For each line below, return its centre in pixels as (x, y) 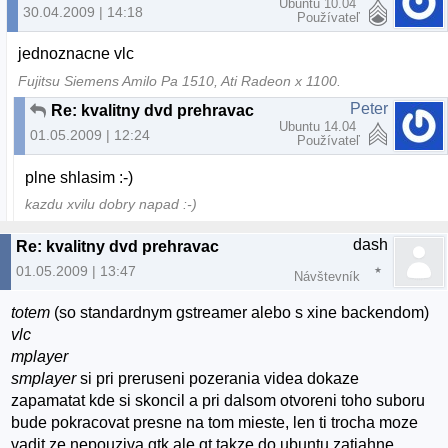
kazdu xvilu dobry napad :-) (111, 205)
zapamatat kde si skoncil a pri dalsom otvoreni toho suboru (218, 401)
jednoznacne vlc (76, 53)
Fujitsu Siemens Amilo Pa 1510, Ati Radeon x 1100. (180, 81)
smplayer (44, 379)
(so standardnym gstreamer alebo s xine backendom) (240, 313)
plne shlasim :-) (79, 177)
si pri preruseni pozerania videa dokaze (218, 379)
